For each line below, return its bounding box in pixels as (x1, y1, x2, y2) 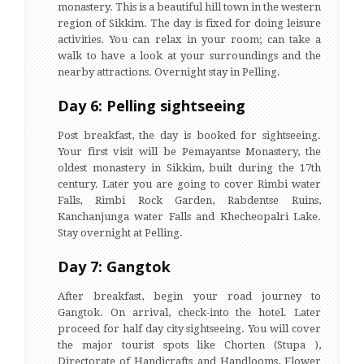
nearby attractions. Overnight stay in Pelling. (58, 66, 280, 78)
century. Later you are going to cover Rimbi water (58, 178, 321, 190)
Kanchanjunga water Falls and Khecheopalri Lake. (58, 210, 321, 223)
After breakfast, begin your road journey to (58, 290, 321, 302)
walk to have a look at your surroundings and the (58, 50, 321, 62)
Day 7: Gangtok (58, 257, 171, 276)
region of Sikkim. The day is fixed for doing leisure (58, 17, 321, 29)
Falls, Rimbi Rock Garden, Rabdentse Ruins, (58, 194, 321, 206)
